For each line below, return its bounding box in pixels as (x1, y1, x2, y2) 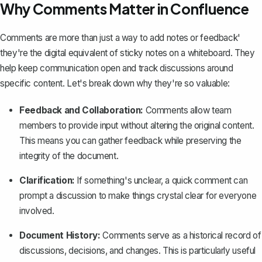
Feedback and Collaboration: (19, 105, 143, 116)
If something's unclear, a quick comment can (74, 175, 248, 187)
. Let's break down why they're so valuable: (63, 78, 230, 89)
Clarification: (19, 175, 75, 187)
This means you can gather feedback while (19, 135, 186, 147)
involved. (19, 205, 54, 217)
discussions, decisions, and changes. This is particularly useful (19, 245, 256, 257)
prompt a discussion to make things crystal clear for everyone (19, 190, 257, 202)
